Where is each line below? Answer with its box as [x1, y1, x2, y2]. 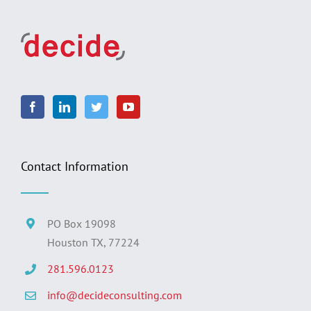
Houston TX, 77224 [47, 235, 140, 249]
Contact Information [21, 158, 128, 174]
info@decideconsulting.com [47, 288, 183, 303]
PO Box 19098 [47, 216, 117, 230]
